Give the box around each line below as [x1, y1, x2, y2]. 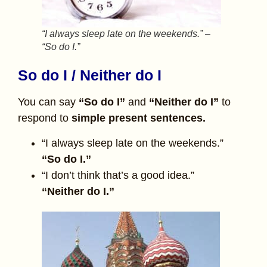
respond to [18, 112, 72, 125]
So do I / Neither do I [18, 67, 162, 84]
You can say [18, 96, 79, 108]
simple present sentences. [72, 112, 206, 125]
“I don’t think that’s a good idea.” [42, 169, 194, 181]
